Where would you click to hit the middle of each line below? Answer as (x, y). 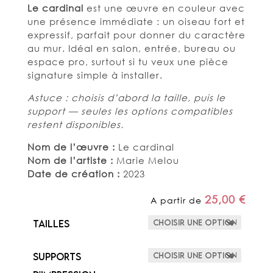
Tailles (51, 223)
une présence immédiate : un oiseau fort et (136, 21)
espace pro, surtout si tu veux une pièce (128, 61)
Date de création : (73, 173)
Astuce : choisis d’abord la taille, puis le (126, 97)
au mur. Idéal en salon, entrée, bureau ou (131, 48)
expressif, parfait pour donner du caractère (136, 34)
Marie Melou (146, 160)
